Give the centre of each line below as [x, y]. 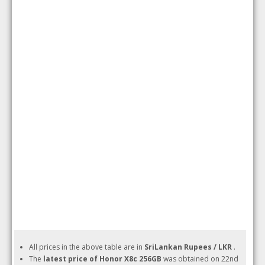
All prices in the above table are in [87, 247]
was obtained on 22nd [200, 259]
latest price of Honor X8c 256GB [103, 259]
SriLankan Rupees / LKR [189, 247]
